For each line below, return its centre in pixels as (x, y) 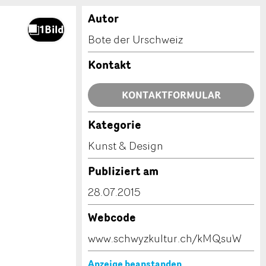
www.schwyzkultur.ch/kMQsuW (165, 238)
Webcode (112, 217)
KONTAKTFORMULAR (171, 95)
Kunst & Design (126, 145)
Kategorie (115, 125)
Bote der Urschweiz (135, 39)
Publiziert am (123, 171)
